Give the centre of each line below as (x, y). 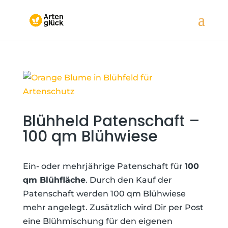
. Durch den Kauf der (129, 180)
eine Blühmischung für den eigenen (97, 221)
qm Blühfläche (54, 180)
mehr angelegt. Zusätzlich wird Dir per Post (113, 207)
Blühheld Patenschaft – (111, 121)
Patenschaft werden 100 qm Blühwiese (104, 194)
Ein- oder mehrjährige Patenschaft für (104, 166)
